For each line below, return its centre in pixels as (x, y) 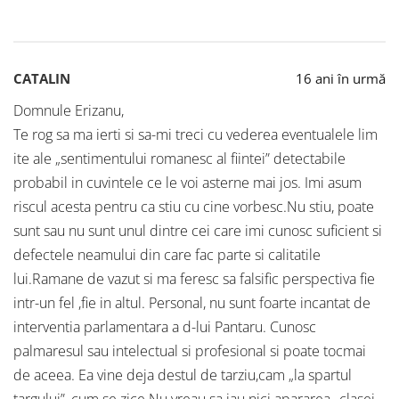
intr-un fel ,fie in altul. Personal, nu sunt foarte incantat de (192, 303)
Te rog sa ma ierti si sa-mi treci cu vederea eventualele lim (195, 135)
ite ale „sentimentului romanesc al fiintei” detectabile (179, 159)
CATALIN (42, 79)
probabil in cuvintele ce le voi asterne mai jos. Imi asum (187, 183)
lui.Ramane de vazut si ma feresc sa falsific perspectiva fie (194, 279)
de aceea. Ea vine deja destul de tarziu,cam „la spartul (183, 375)
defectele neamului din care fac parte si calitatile (167, 255)
